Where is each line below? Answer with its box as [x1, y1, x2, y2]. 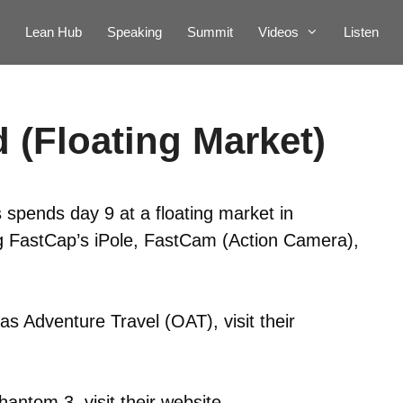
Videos [258, 24, 299, 40]
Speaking [107, 24, 162, 40]
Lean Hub [25, 24, 82, 40]
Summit [187, 24, 233, 40]
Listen [344, 24, 379, 40]
